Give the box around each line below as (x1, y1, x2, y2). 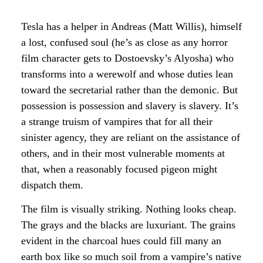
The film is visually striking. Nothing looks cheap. (21, 203, 237, 215)
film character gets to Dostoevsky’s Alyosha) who (21, 52, 234, 64)
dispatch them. (21, 178, 83, 191)
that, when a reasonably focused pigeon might (21, 163, 217, 175)
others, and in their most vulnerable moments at (21, 147, 225, 159)
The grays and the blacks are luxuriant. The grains (21, 219, 235, 231)
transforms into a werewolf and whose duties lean (21, 68, 233, 80)
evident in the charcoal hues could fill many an (21, 235, 221, 247)
